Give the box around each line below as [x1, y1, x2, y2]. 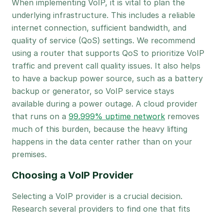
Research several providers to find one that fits [12, 204, 190, 214]
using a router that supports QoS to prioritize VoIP [12, 48, 204, 58]
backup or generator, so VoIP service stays [12, 86, 174, 96]
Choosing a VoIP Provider [12, 169, 133, 181]
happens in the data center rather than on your [12, 137, 192, 146]
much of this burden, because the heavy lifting [12, 124, 187, 134]
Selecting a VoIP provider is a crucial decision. [12, 191, 182, 201]
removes [165, 111, 200, 121]
